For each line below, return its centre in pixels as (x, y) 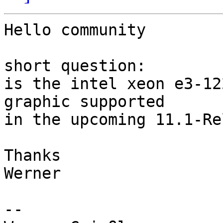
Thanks (32, 156)
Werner (32, 173)
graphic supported (89, 102)
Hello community (75, 30)
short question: (75, 66)
